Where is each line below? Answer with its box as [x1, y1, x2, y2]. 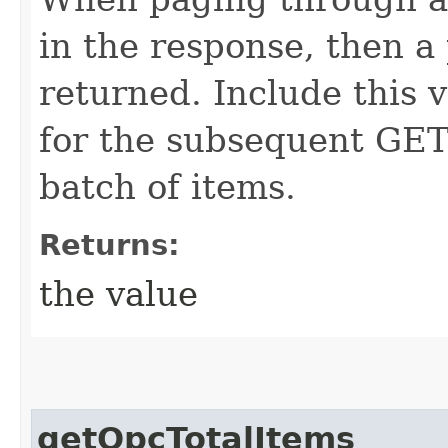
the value [39, 273, 198, 314]
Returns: [39, 227, 180, 262]
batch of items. [39, 166, 296, 207]
